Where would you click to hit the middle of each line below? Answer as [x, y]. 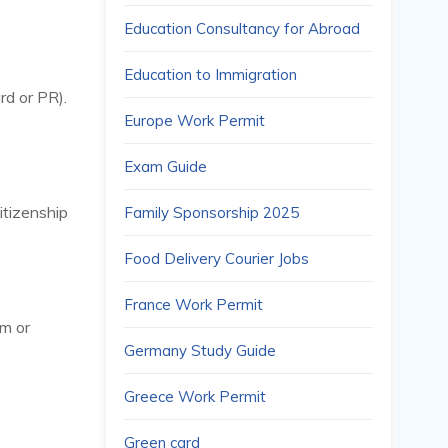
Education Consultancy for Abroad [242, 28]
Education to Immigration [210, 74]
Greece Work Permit [195, 396]
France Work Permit [193, 304]
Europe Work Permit [194, 120]
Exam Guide [165, 166]
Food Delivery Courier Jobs [216, 258]
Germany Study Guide [200, 350]
